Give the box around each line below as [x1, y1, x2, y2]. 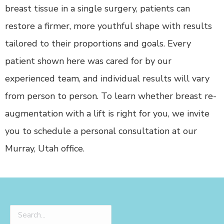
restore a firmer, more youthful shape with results [5, 20, 212, 32]
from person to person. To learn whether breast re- [5, 90, 216, 102]
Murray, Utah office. [5, 142, 84, 155]
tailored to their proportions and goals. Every [5, 37, 191, 50]
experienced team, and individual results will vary [5, 72, 209, 85]
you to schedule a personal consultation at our [5, 125, 197, 137]
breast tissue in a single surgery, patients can [5, 2, 190, 15]
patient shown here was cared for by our [5, 55, 171, 67]
